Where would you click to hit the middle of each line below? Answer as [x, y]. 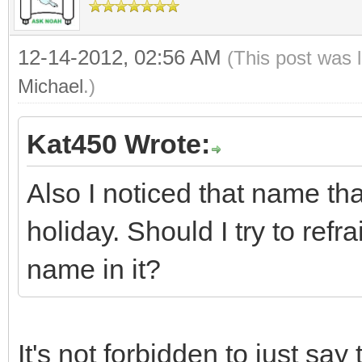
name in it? [94, 269]
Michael [51, 86]
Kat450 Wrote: [118, 144]
